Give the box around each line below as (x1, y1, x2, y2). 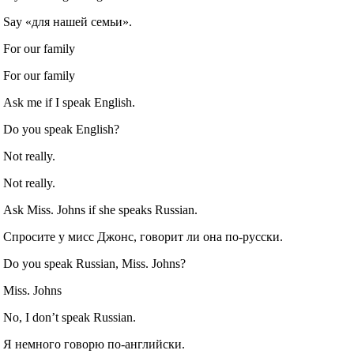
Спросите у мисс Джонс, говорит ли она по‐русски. (3, 230, 284, 244)
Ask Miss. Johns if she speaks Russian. (3, 203, 198, 217)
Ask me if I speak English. (3, 96, 136, 110)
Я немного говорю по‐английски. (3, 337, 186, 352)
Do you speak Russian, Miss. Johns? (3, 257, 186, 271)
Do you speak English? (3, 122, 120, 137)
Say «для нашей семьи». (3, 15, 133, 29)
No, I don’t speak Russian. (3, 311, 137, 325)
